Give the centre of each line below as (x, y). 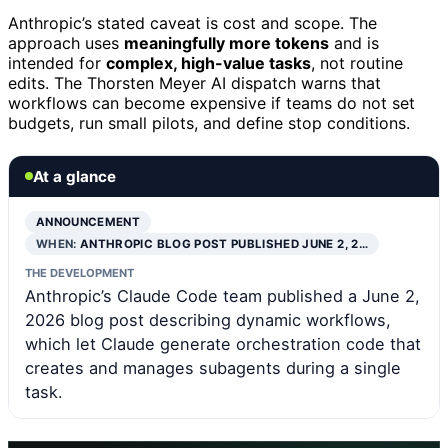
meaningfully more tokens (226, 42)
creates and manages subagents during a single (213, 367)
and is (354, 42)
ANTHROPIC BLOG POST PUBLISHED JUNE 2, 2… (224, 243)
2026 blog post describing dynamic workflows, (208, 319)
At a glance (74, 176)
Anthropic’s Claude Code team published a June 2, (222, 295)
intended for (57, 62)
